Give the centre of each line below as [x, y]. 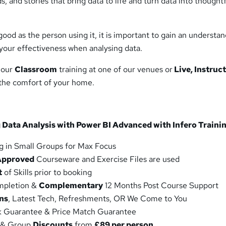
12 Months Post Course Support [161, 186]
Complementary [71, 186]
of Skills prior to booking [47, 173]
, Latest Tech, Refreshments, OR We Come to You [98, 199]
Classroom [36, 70]
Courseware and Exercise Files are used [107, 159]
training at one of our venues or [115, 70]
